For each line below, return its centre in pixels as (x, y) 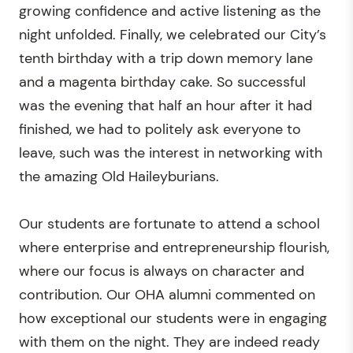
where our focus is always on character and (162, 271)
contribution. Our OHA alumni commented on (167, 294)
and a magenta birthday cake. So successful (162, 82)
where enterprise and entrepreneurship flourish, (174, 247)
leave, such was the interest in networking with (171, 152)
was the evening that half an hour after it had (165, 105)
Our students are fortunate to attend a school (169, 223)
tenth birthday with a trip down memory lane (166, 58)
